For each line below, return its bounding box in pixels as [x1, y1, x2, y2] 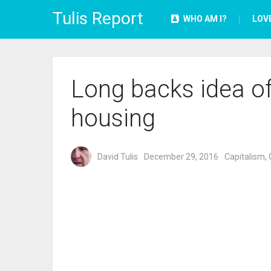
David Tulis [97, 152, 138, 162]
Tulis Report [53, 8, 143, 28]
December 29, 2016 [144, 152, 218, 162]
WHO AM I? [181, 14, 227, 24]
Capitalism [224, 152, 265, 162]
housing [71, 104, 155, 132]
